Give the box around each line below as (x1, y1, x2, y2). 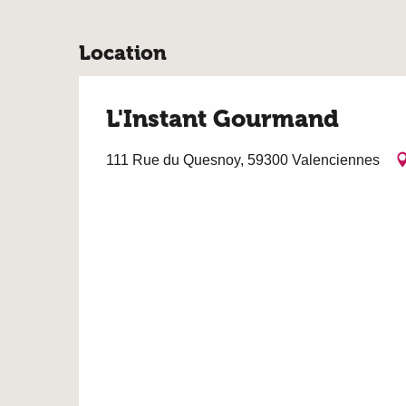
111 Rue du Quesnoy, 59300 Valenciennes (106, 151, 380, 168)
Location (79, 41, 167, 65)
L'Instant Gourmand (106, 105, 339, 133)
